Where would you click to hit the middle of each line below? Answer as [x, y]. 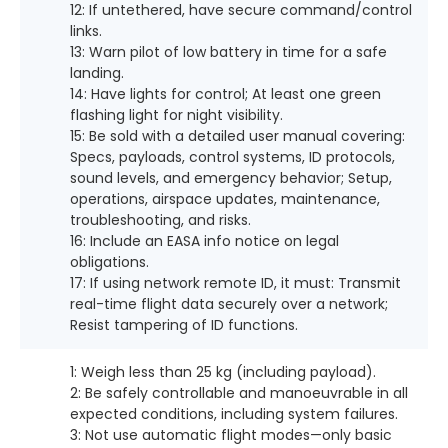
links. [86, 31]
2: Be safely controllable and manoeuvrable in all [239, 393]
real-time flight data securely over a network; [229, 304]
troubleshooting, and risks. [160, 220]
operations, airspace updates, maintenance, [225, 199]
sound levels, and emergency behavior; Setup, [231, 178]
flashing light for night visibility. [176, 115]
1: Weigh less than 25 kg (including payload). [223, 372]
